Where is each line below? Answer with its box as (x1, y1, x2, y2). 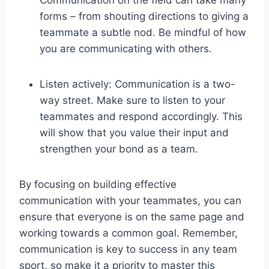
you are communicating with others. (40, 42, 212, 55)
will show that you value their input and (40, 126, 229, 139)
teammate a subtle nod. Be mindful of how (40, 26, 246, 38)
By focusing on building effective (19, 178, 177, 190)
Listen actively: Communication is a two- (40, 77, 235, 90)
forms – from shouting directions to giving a (40, 10, 249, 22)
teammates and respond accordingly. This (40, 110, 243, 122)
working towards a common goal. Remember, (19, 226, 238, 239)
